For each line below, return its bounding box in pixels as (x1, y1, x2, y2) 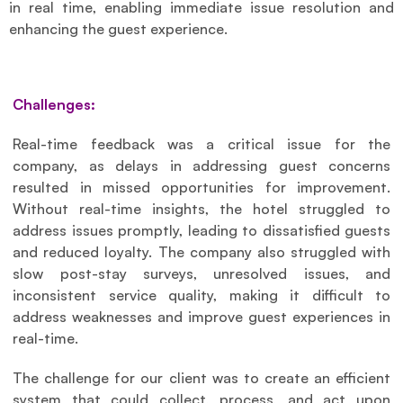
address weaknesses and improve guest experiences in (13, 307, 390, 326)
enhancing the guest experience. (9, 20, 228, 39)
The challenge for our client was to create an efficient (13, 368, 390, 387)
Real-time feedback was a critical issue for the (13, 134, 390, 153)
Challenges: (13, 94, 96, 113)
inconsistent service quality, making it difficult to (13, 285, 390, 304)
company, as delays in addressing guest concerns (13, 156, 390, 175)
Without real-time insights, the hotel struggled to (13, 199, 390, 218)
